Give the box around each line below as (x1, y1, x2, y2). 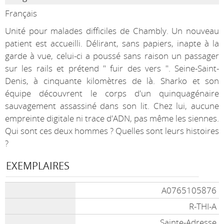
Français (4, 7, 37, 19)
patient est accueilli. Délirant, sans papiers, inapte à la (4, 37, 219, 49)
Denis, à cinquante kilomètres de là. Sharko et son (4, 75, 219, 86)
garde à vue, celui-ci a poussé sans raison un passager (4, 50, 219, 61)
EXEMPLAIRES (5, 158, 69, 172)
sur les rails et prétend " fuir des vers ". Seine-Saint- (4, 62, 219, 74)
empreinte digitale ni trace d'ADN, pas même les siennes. (4, 112, 219, 124)
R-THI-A (189, 200, 217, 212)
